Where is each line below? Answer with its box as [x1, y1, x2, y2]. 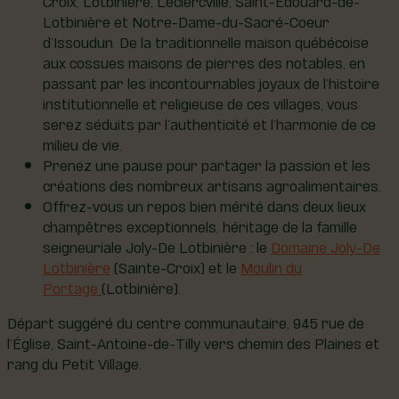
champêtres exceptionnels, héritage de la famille [43, 215, 357, 236]
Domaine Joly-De [271, 235, 380, 256]
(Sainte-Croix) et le [110, 256, 240, 277]
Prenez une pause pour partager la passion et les [43, 153, 370, 175]
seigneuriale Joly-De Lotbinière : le [43, 235, 271, 256]
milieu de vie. [43, 133, 122, 154]
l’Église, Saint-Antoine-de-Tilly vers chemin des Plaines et [7, 331, 379, 353]
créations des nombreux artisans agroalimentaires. [43, 174, 381, 195]
